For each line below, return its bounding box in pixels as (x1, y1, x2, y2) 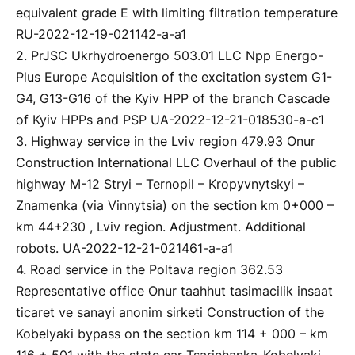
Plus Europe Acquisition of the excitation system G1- (16, 70, 332, 86)
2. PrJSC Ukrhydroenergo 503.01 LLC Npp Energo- (16, 48, 323, 64)
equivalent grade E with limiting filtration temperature (16, 6, 338, 21)
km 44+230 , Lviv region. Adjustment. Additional (16, 219, 306, 235)
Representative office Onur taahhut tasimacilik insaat (16, 284, 333, 300)
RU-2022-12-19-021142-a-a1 (16, 27, 186, 43)
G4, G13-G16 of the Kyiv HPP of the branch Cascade (16, 91, 330, 107)
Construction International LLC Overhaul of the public (16, 155, 337, 171)
